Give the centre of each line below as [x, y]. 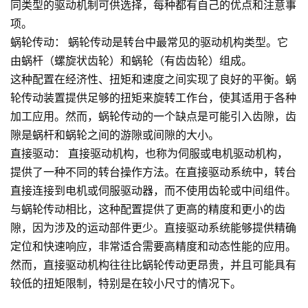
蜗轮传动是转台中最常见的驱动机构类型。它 [177, 43]
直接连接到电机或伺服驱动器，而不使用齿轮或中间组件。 [153, 191]
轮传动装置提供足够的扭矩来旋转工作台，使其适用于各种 [153, 98]
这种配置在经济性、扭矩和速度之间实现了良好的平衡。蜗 [153, 80]
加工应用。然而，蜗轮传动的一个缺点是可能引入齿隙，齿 [153, 117]
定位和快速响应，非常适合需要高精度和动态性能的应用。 [153, 247]
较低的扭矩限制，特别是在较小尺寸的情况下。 [126, 284]
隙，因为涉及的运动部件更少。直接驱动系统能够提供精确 [153, 228]
